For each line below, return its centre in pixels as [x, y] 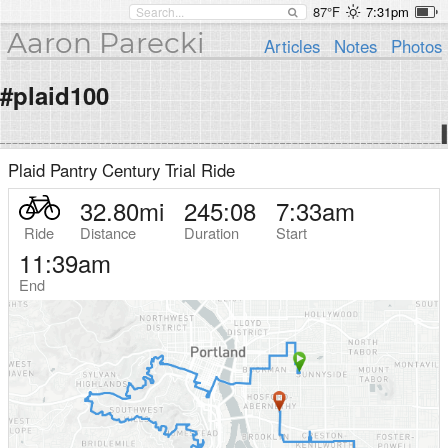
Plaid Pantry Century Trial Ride [121, 170]
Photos [416, 46]
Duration [211, 232]
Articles [292, 46]
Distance [107, 232]
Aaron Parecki [105, 43]
